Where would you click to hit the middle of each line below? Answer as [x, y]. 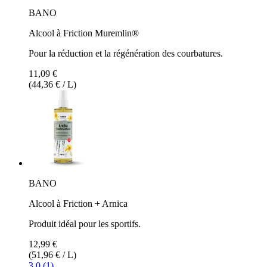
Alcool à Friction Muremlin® [84, 33]
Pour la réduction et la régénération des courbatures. [126, 53]
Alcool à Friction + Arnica [78, 203]
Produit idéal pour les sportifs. [85, 223]
